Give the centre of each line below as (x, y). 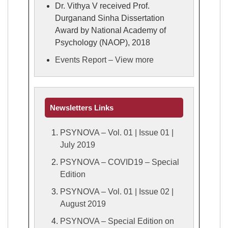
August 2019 (83, 204)
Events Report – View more (104, 60)
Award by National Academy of (110, 30)
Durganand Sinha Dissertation (110, 18)
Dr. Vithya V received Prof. (102, 6)
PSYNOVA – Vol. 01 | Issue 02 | (117, 191)
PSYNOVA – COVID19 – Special (120, 162)
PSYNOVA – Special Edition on (117, 221)
